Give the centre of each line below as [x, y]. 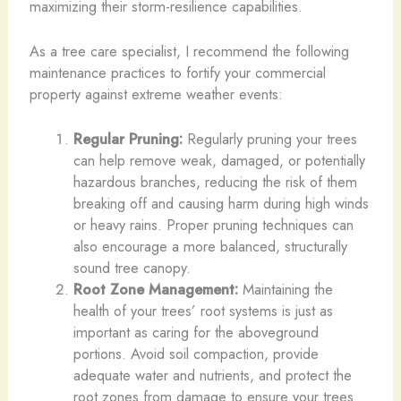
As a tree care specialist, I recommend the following [189, 51]
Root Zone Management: [156, 290]
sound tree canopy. [132, 268]
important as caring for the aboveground [196, 333]
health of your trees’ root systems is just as [204, 311]
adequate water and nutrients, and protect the [213, 375]
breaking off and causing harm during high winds [222, 204]
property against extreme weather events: [156, 94]
